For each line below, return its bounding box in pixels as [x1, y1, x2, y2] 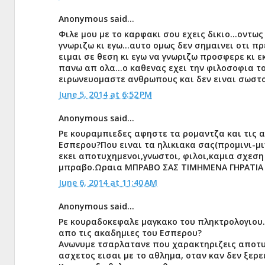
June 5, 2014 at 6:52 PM [59, 89, 152, 100]
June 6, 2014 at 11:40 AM [59, 177, 157, 188]
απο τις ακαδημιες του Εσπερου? [59, 227, 202, 238]
